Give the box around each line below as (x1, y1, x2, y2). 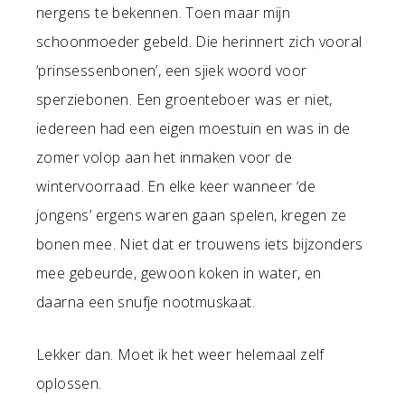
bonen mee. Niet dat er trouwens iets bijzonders (36, 233, 363, 254)
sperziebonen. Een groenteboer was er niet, (36, 89, 333, 109)
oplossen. (36, 372, 102, 393)
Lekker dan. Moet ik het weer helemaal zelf (36, 344, 325, 364)
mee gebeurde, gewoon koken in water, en (36, 262, 322, 283)
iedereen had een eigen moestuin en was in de (36, 118, 351, 138)
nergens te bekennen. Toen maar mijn (36, 2, 290, 23)
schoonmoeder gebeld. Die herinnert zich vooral (36, 31, 363, 52)
